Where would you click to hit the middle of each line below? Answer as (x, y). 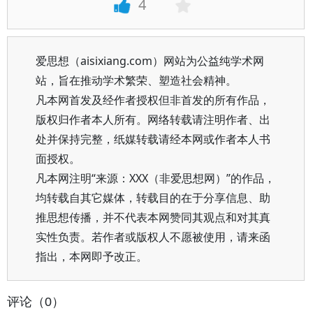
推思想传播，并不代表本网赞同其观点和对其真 (153, 217)
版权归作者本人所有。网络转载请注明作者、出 (153, 119)
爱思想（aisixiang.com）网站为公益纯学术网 (150, 61)
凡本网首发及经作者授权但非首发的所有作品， (153, 100)
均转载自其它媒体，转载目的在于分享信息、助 (153, 198)
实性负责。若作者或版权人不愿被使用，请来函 (153, 237)
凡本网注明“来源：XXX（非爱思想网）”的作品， (155, 178)
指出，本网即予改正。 (92, 256)
